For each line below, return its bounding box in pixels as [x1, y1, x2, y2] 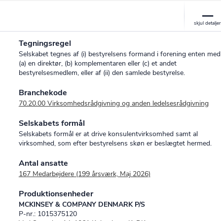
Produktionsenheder [18, 188, 93, 200]
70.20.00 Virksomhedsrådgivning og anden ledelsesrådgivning [18, 99, 209, 109]
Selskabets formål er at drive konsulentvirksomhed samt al [18, 129, 198, 139]
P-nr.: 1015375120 [18, 209, 77, 219]
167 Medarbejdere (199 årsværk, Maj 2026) [18, 169, 150, 179]
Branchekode [18, 87, 67, 99]
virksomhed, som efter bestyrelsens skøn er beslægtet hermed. [18, 139, 212, 148]
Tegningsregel [18, 38, 71, 49]
